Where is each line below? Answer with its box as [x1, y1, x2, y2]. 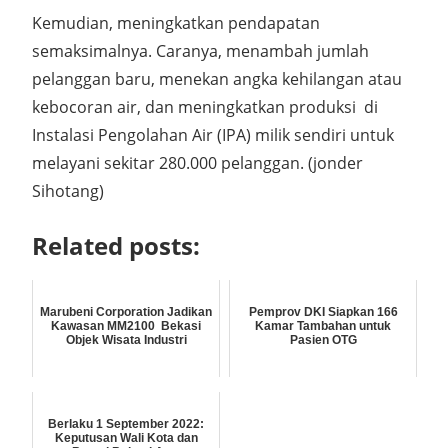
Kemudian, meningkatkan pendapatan [32, 11, 320, 34]
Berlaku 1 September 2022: [48, 416, 204, 431]
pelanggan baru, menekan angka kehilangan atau [32, 67, 402, 90]
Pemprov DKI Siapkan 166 [248, 304, 398, 319]
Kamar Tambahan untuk [255, 318, 391, 333]
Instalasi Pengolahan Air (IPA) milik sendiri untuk [32, 123, 394, 146]
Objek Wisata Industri [65, 332, 187, 347]
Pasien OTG [289, 332, 357, 347]
